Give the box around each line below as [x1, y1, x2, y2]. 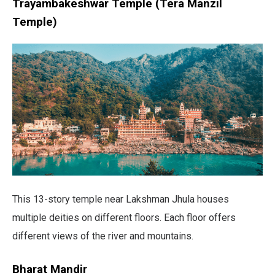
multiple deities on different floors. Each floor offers [12, 212, 236, 223]
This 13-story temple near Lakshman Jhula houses [12, 193, 229, 205]
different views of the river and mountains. [12, 230, 193, 242]
